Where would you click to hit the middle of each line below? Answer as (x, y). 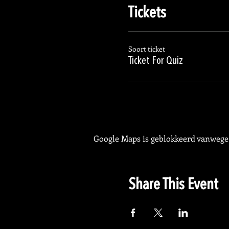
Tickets (147, 13)
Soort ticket (146, 49)
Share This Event (173, 185)
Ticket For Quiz (155, 61)
